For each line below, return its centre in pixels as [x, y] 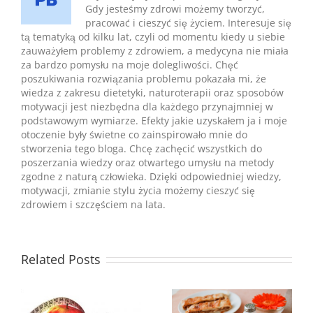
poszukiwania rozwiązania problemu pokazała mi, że [144, 78]
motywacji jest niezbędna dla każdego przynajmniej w [147, 106]
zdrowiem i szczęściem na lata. [93, 204]
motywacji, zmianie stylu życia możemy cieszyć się [138, 190]
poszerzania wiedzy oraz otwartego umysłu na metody [147, 162]
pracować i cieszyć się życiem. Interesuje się [188, 22]
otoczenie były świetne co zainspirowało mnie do [134, 134]
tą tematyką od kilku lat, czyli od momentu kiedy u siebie [153, 36]
